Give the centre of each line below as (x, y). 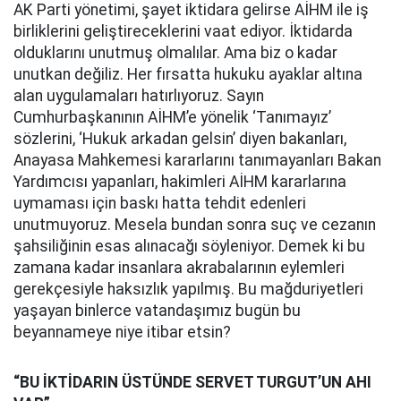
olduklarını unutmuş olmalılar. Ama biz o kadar (175, 53)
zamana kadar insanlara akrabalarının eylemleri (179, 268)
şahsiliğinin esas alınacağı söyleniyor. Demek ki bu (189, 246)
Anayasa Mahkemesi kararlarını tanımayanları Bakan (197, 160)
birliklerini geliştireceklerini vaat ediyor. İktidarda (183, 31)
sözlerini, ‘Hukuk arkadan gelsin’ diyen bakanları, (180, 139)
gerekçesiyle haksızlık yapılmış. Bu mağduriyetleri (188, 289)
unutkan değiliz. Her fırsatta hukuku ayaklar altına (188, 74)
